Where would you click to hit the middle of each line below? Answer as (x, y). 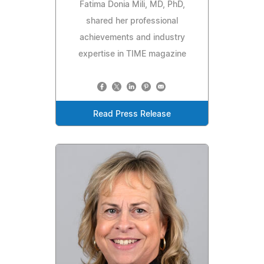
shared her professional (132, 21)
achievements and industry (132, 37)
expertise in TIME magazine (132, 54)
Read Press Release (132, 114)
